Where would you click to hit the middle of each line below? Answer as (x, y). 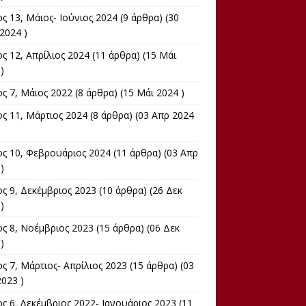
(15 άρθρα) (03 (160, 265)
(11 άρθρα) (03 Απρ (154, 152)
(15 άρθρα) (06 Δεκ (136, 227)
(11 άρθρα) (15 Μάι (133, 55)
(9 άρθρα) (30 (148, 17)
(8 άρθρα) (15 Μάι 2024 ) (128, 92)
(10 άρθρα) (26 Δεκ (139, 190)
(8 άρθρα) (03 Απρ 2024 (140, 115)
